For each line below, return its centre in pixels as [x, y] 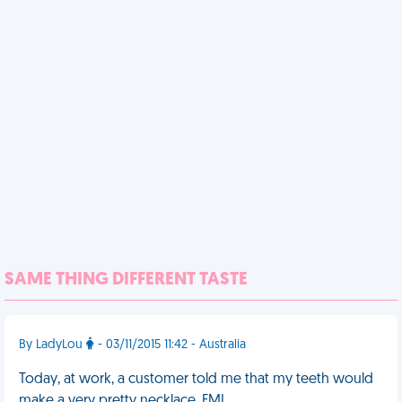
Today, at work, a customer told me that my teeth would [196, 380]
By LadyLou [52, 345]
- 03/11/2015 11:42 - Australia [170, 345]
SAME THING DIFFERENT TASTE [126, 280]
